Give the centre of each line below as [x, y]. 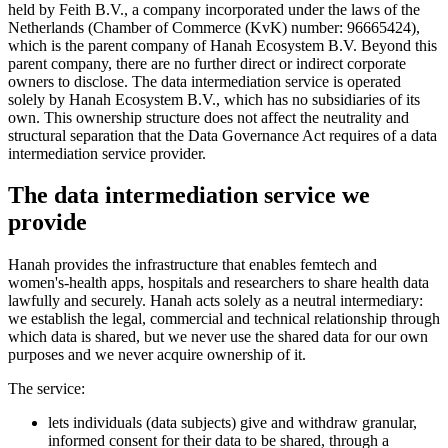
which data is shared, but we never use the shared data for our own [218, 337]
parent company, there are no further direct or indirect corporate [207, 63]
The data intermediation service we [189, 195]
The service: [46, 389]
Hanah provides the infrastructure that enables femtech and [192, 265]
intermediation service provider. [107, 153]
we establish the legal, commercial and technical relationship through [224, 319]
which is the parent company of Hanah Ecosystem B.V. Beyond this [222, 45]
